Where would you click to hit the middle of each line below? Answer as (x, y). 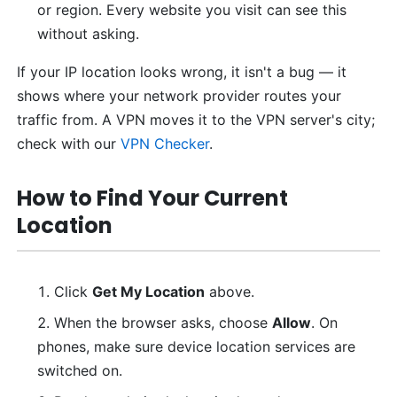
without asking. (88, 33)
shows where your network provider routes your (179, 95)
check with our (69, 143)
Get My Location (148, 291)
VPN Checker (165, 143)
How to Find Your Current (153, 198)
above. (229, 291)
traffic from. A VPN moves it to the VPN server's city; (196, 119)
